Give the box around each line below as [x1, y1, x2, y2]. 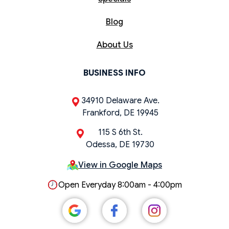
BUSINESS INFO [83, 67, 146, 78]
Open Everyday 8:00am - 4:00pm [58, 179, 182, 190]
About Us [96, 39, 133, 50]
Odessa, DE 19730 [86, 139, 154, 150]
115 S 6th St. [98, 127, 143, 138]
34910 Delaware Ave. [81, 95, 159, 106]
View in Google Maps [78, 159, 162, 170]
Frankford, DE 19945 [82, 107, 158, 118]
